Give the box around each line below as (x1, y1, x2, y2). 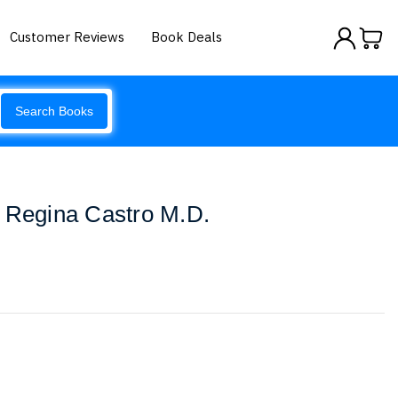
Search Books (15, 104, 93, 118)
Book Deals (151, 28, 223, 45)
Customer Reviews (10, 28, 125, 45)
